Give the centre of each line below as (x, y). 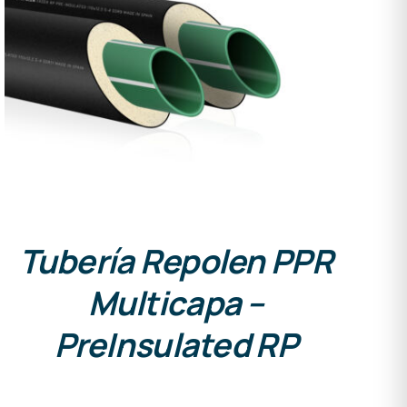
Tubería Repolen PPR (175, 262)
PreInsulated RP (175, 345)
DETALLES (176, 57)
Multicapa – (175, 303)
